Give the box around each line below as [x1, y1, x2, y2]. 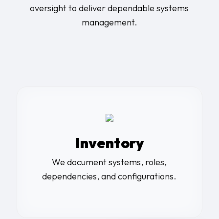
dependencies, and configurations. [42, 170, 177, 182]
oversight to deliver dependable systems [30, 2, 189, 14]
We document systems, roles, [52, 156, 167, 168]
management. [81, 17, 137, 28]
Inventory [75, 133, 144, 152]
